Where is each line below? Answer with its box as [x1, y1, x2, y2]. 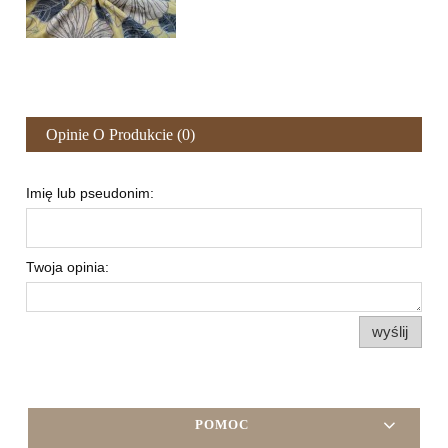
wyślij [372, 323, 409, 341]
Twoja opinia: [26, 258, 109, 275]
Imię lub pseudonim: [26, 184, 154, 201]
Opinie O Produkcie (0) [46, 125, 195, 143]
